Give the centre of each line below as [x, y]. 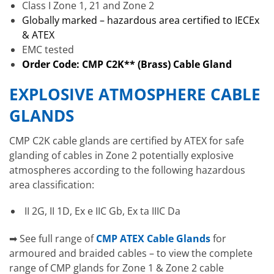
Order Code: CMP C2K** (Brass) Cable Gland [128, 64]
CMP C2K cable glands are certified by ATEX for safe [127, 140]
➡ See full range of [53, 238]
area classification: [52, 184]
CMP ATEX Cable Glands [153, 238]
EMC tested [48, 49]
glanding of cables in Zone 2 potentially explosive [121, 155]
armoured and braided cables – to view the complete [131, 253]
